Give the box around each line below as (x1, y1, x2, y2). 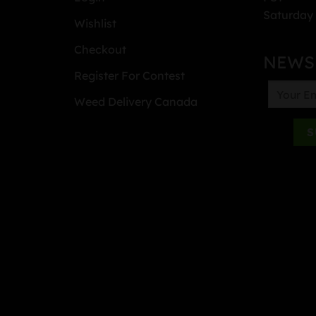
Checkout (73, 42, 126, 57)
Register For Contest (73, 68, 185, 83)
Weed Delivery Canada (73, 95, 197, 109)
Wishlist (73, 16, 116, 31)
